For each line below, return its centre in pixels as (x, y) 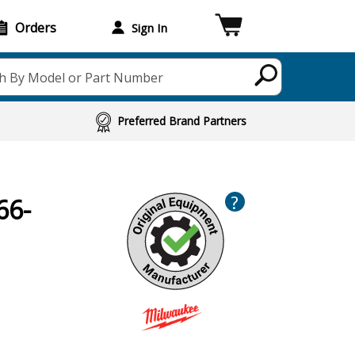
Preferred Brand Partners (182, 121)
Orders (36, 27)
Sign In (149, 27)
